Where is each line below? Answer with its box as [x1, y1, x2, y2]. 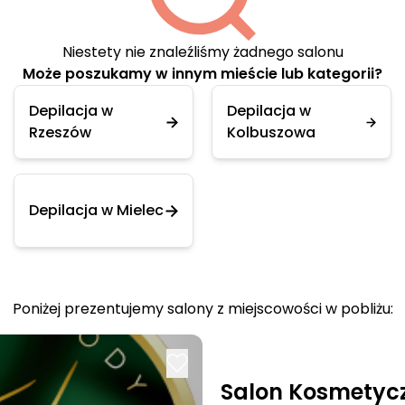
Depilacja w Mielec [29, 200, 164, 221]
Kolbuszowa [227, 122, 316, 143]
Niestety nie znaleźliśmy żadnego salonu [61, 42, 344, 62]
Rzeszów [29, 122, 91, 143]
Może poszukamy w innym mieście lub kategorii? [23, 63, 382, 84]
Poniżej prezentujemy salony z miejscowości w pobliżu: [12, 298, 393, 319]
